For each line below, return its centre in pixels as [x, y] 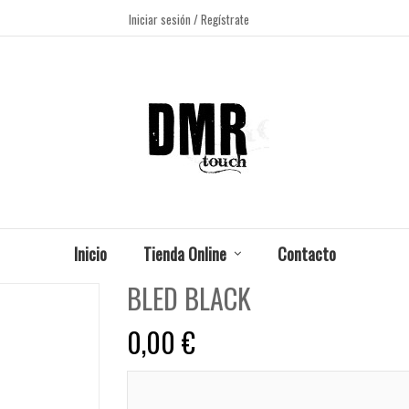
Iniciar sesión [162, 19]
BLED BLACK [189, 298]
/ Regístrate [222, 19]
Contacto [306, 253]
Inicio [90, 253]
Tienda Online [184, 253]
